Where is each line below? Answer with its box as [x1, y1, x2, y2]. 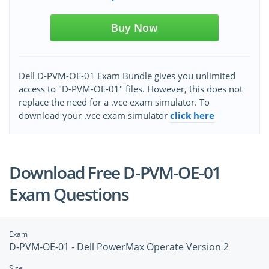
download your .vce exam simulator [19, 109, 170, 122]
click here [170, 109, 214, 122]
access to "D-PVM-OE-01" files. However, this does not [19, 83, 243, 95]
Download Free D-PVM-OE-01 [9, 161, 222, 184]
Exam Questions [9, 183, 129, 206]
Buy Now [111, 20, 158, 35]
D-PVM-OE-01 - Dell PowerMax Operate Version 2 [9, 240, 229, 254]
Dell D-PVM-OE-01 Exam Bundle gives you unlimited [19, 70, 235, 82]
